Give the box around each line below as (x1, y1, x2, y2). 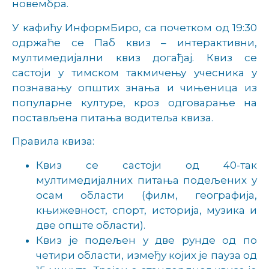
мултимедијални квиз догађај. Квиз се (12, 51, 257, 64)
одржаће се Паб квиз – (12, 36, 177, 49)
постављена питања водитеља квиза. (12, 111, 213, 124)
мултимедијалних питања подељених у (36, 174, 257, 186)
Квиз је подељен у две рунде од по (36, 234, 257, 246)
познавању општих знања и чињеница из (12, 81, 257, 94)
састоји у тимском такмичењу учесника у (12, 66, 257, 79)
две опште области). (36, 219, 145, 231)
